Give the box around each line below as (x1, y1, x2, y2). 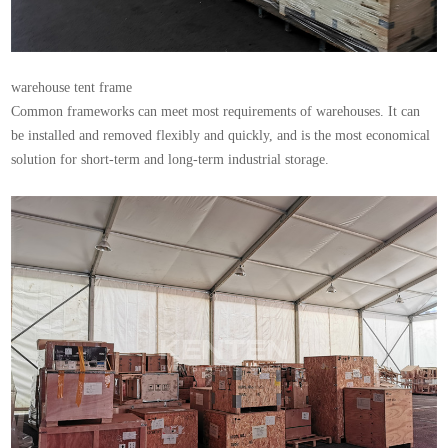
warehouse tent (11, 80, 96, 95)
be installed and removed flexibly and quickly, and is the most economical (11, 128, 431, 143)
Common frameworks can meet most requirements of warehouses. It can (11, 104, 421, 119)
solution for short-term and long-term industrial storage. (11, 152, 330, 167)
